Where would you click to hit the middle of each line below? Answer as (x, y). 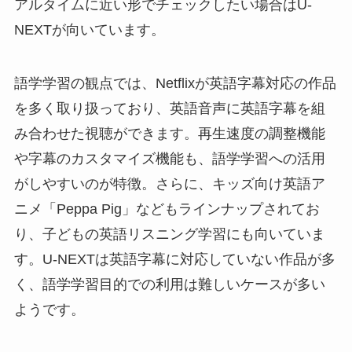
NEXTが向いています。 (89, 29)
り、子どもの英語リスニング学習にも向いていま (169, 234)
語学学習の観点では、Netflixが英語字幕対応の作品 (175, 83)
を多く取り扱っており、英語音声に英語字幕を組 (169, 108)
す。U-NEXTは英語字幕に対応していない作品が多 (174, 259)
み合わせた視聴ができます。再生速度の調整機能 (169, 133)
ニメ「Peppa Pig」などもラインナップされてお (167, 209)
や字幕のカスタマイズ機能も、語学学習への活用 (169, 158)
